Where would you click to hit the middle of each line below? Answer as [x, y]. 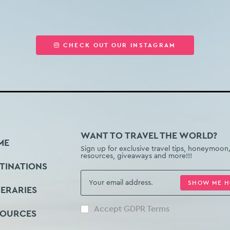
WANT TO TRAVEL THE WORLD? [149, 135]
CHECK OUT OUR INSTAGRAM [119, 45]
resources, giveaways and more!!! [136, 156]
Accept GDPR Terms [131, 209]
